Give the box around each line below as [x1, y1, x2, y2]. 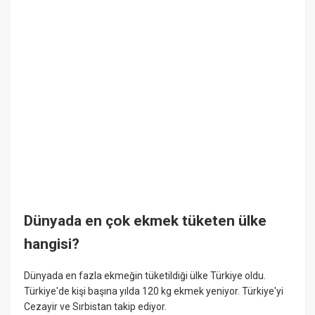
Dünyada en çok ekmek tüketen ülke [24, 212, 267, 229]
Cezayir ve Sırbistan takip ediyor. [24, 301, 167, 313]
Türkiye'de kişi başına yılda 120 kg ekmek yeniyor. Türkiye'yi [24, 285, 284, 297]
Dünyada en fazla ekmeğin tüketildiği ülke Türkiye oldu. [24, 270, 266, 282]
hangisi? [24, 235, 80, 252]
